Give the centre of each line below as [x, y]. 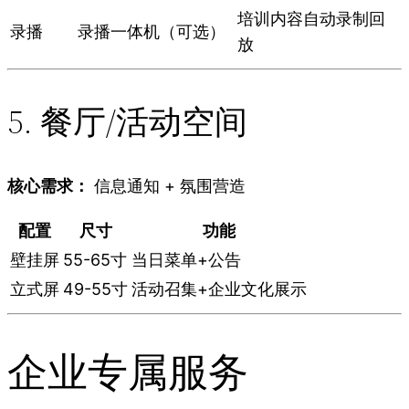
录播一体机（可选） [152, 32]
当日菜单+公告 [186, 260]
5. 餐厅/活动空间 [127, 122]
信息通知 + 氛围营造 [168, 186]
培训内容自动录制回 [311, 19]
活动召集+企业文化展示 [219, 289]
